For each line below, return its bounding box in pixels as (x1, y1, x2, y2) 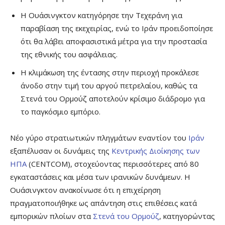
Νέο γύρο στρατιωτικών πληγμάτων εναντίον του (10, 133, 188, 143)
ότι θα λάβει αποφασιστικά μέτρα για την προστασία (21, 36, 207, 47)
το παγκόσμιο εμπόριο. (21, 106, 100, 117)
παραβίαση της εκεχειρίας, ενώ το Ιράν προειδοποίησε (21, 23, 213, 34)
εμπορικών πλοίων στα (10, 211, 93, 221)
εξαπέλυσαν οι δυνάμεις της (10, 146, 111, 156)
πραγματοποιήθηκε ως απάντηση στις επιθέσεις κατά (10, 198, 197, 208)
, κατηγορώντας (159, 211, 215, 221)
